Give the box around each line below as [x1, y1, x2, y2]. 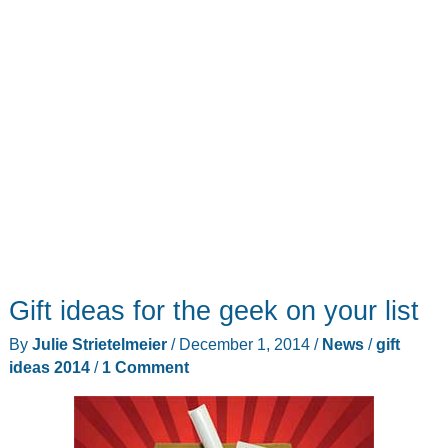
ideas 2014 [8, 358, 90, 377]
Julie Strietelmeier [31, 335, 171, 354]
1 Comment [101, 358, 189, 377]
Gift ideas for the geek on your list [8, 294, 419, 326]
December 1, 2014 [178, 335, 314, 354]
